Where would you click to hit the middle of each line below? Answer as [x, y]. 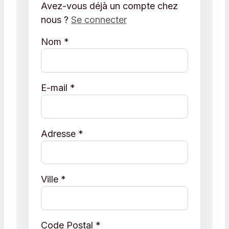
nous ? [56, 20]
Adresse [60, 133]
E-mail [55, 87]
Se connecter [99, 20]
